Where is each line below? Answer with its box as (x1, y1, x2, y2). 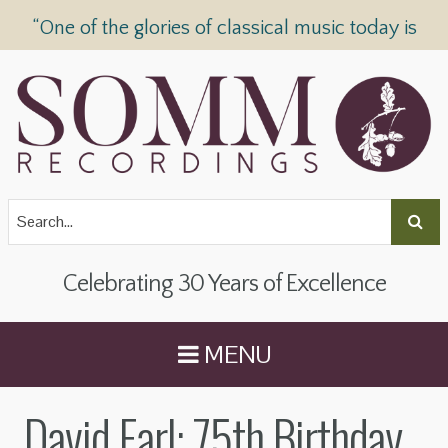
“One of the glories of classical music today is (31, 17, 417, 39)
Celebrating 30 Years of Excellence (62, 271, 386, 298)
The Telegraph (256, 53, 376, 75)
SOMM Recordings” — (72, 53, 257, 75)
